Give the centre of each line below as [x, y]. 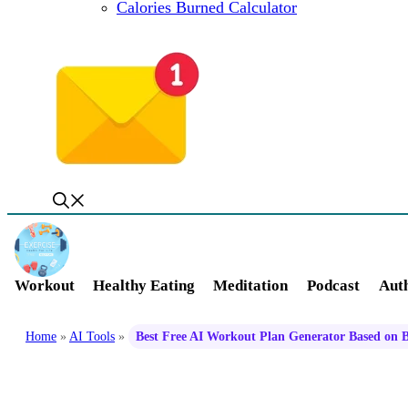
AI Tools [92, 336]
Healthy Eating [144, 285]
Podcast [333, 285]
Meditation [250, 285]
